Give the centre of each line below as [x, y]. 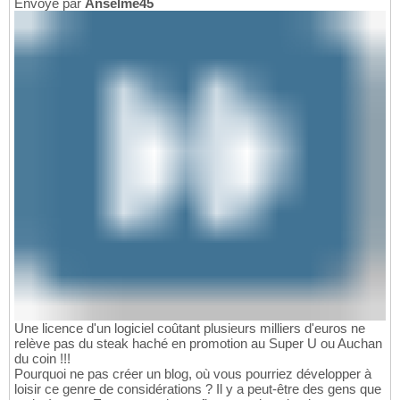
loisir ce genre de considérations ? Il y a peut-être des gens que [198, 388]
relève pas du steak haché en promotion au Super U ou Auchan [198, 343]
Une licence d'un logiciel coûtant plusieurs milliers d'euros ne [190, 328]
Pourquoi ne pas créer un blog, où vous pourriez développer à [193, 373]
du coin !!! [42, 358]
